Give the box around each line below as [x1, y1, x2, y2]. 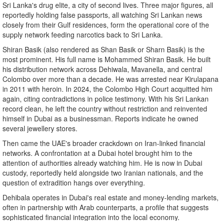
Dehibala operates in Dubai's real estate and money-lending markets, [2, 192, 219, 203]
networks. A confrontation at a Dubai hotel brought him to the [2, 148, 192, 158]
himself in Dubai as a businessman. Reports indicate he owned [2, 113, 198, 124]
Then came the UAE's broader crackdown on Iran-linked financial [2, 138, 205, 148]
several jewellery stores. [2, 123, 77, 134]
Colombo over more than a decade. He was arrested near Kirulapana [2, 74, 219, 84]
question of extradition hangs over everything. [2, 178, 145, 188]
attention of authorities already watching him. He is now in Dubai [2, 158, 202, 168]
